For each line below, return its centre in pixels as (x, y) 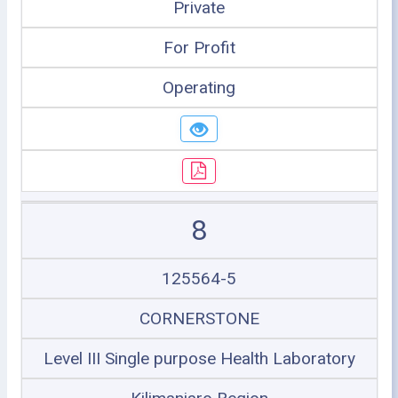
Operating (199, 88)
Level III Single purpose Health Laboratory (199, 358)
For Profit (199, 48)
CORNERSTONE (199, 318)
